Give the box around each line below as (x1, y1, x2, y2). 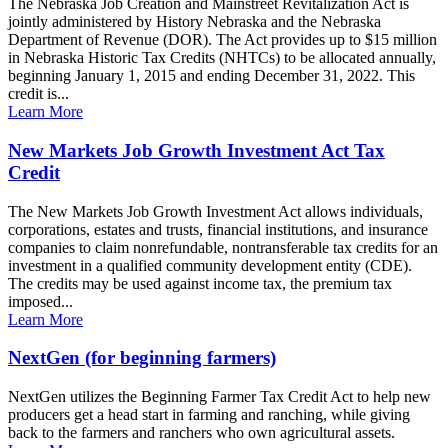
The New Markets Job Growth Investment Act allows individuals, (8, 202, 423, 220)
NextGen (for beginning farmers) (8, 347, 276, 369)
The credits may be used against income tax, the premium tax (8, 274, 392, 292)
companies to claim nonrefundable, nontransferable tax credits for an (8, 238, 438, 256)
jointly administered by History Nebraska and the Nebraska (8, 13, 381, 31)
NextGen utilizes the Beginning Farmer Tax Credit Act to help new (8, 388, 431, 406)
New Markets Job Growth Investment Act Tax (8, 140, 385, 161)
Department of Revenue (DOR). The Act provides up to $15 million (8, 31, 437, 49)
